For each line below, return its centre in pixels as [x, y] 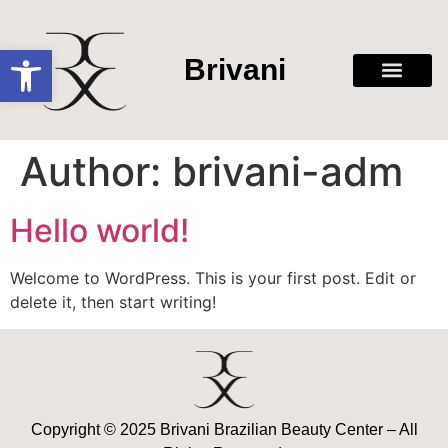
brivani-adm [287, 172]
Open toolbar [63, 58]
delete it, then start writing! [113, 302]
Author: [96, 172]
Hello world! [99, 231]
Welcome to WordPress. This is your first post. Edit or [213, 278]
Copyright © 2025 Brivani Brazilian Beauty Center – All [224, 429]
